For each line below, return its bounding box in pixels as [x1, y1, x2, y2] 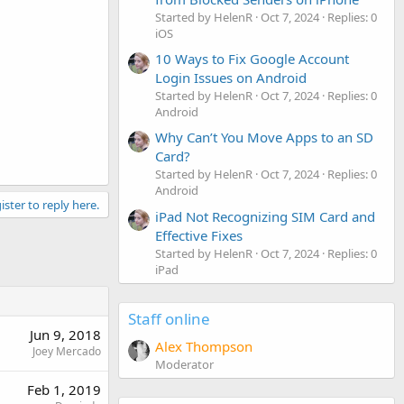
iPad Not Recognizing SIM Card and [155, 207, 375, 225]
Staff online [128, 308, 210, 329]
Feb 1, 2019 [27, 381, 101, 399]
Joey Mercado [32, 344, 101, 360]
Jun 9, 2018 [30, 326, 101, 344]
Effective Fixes [155, 225, 243, 244]
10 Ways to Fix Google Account [155, 49, 349, 68]
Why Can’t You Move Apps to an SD [155, 128, 373, 147]
